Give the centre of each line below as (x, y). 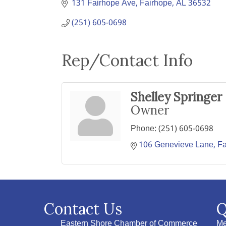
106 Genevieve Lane (176, 145)
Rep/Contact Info (127, 60)
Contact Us (83, 209)
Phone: (144, 129)
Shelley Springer (176, 97)
